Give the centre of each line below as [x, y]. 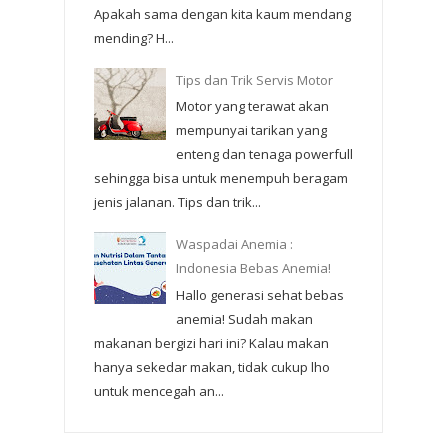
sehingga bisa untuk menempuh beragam [221, 178]
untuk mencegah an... [159, 390]
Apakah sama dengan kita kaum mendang [222, 13]
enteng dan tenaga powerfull [265, 154]
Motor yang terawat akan [253, 106]
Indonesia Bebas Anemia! [254, 268]
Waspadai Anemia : [235, 244]
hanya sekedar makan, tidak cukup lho [212, 366]
